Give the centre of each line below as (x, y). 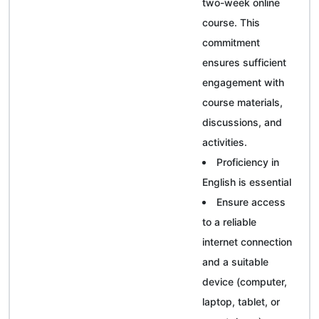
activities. (225, 142)
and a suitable (235, 261)
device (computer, (245, 281)
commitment (231, 42)
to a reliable (229, 221)
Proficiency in (248, 162)
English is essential (247, 182)
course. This (231, 22)
